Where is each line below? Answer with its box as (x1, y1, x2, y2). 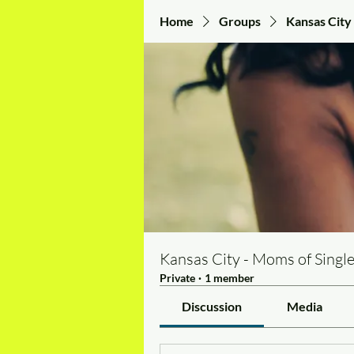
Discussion (182, 299, 243, 314)
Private (160, 271, 195, 284)
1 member (205, 271, 254, 284)
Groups (219, 13, 261, 28)
